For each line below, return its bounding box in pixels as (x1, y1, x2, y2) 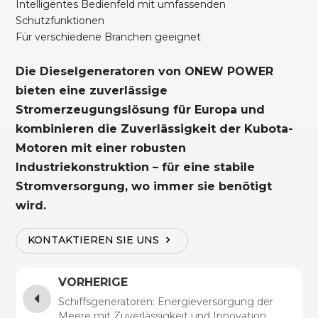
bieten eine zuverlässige (16, 83, 168, 97)
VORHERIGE (58, 275, 128, 289)
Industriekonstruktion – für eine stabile (16, 160, 256, 174)
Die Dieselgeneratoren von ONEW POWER (16, 64, 274, 78)
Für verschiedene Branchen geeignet (16, 30, 202, 43)
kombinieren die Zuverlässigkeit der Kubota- (16, 121, 294, 136)
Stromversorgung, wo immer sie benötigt (16, 179, 273, 193)
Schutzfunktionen (16, 13, 105, 27)
